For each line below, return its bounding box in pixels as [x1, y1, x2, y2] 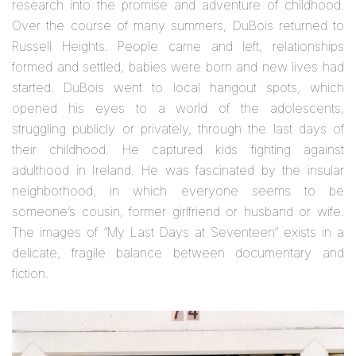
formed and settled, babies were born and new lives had [12, 59, 344, 75]
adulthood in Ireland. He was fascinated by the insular [12, 162, 344, 178]
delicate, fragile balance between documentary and [12, 245, 344, 261]
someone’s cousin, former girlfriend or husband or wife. [12, 203, 344, 219]
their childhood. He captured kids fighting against [12, 141, 344, 157]
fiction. [12, 265, 48, 281]
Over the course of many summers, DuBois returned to [12, 17, 344, 33]
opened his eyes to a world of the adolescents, [12, 100, 344, 116]
